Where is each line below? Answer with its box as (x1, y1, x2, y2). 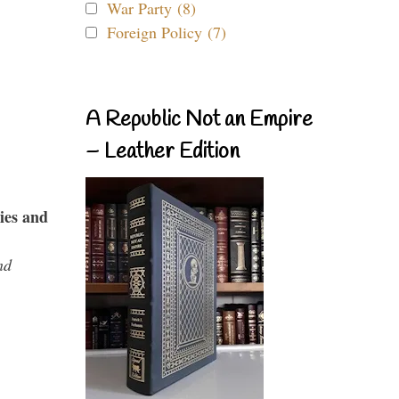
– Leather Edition (85, 138, 240, 167)
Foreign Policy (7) (107, 21, 226, 43)
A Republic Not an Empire (85, 106, 313, 134)
